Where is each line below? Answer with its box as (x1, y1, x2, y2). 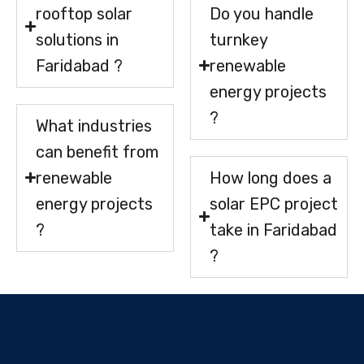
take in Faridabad (210, 219, 338, 240)
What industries (36, 115, 153, 136)
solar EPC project (210, 193, 339, 214)
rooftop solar (36, 3, 133, 24)
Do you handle (210, 3, 314, 24)
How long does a (210, 167, 332, 188)
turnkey (210, 29, 268, 50)
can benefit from (36, 141, 159, 162)
